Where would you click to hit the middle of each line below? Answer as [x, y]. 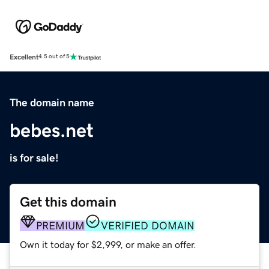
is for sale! [34, 158]
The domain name [52, 102]
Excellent [24, 57]
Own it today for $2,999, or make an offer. [108, 244]
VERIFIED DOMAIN [148, 225]
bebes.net [52, 130]
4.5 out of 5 [54, 57]
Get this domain [68, 202]
